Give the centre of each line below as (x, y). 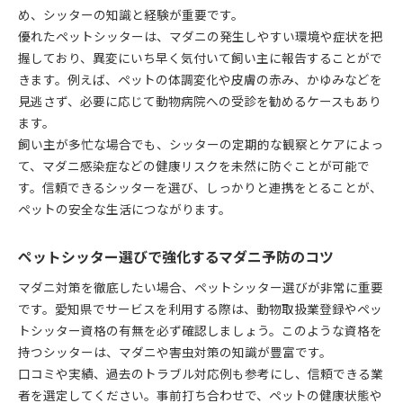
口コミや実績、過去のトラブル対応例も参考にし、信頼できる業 (201, 373)
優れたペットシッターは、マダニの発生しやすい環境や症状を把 (201, 36)
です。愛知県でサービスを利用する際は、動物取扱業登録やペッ (200, 308)
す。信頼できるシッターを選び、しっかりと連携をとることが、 (200, 187)
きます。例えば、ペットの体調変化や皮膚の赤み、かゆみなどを (200, 79)
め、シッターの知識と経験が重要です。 (131, 14)
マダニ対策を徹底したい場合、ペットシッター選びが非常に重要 (201, 287)
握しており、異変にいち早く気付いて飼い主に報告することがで (200, 57)
